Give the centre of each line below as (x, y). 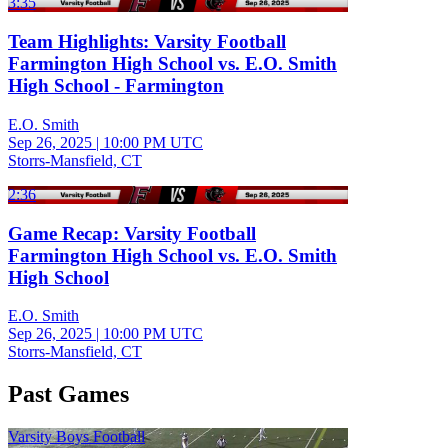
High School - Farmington (116, 86)
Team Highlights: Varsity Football (147, 42)
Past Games (68, 394)
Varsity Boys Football (76, 437)
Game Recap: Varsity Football (132, 233)
